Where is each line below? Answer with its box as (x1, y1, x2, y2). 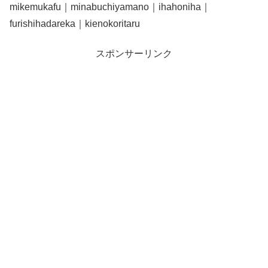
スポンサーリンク (96, 48, 172, 59)
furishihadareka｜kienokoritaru (10, 18, 140, 29)
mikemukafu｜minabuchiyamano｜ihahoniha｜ (10, 1, 211, 12)
